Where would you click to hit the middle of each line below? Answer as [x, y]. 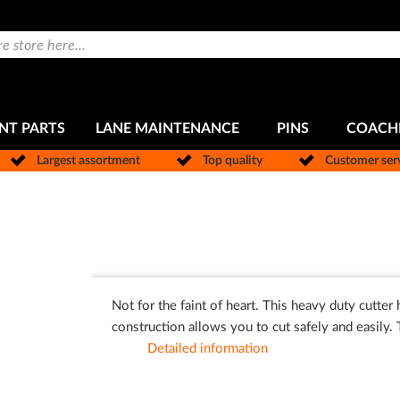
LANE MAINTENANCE [167, 128]
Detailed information [207, 348]
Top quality [232, 160]
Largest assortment [88, 160]
